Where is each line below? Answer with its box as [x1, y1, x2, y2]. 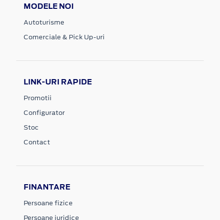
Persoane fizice [24, 198, 73, 208]
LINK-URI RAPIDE [24, 76, 92, 87]
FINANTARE [24, 181, 70, 192]
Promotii [24, 93, 52, 103]
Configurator [24, 108, 65, 117]
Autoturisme [24, 17, 64, 27]
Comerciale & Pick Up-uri [24, 32, 105, 42]
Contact [24, 137, 50, 147]
